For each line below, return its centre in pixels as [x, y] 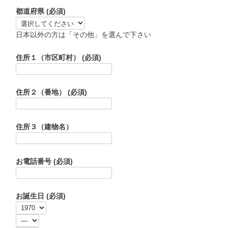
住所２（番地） [41, 92]
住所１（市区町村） [49, 58]
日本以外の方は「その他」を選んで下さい [83, 35]
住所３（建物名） [44, 127]
